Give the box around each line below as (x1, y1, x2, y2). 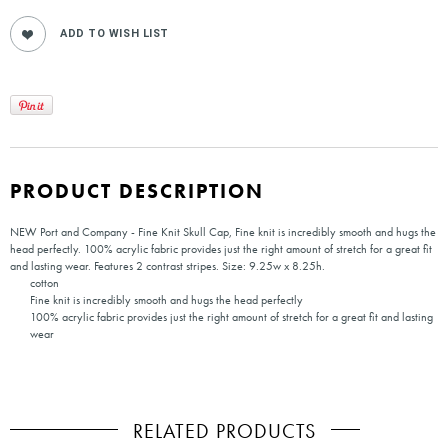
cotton (30, 275, 59, 292)
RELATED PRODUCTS (132, 418, 316, 445)
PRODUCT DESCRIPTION (10, 178, 264, 205)
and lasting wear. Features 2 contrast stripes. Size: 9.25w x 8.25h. (10, 258, 325, 275)
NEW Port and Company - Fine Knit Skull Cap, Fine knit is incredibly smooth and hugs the (10, 224, 436, 241)
